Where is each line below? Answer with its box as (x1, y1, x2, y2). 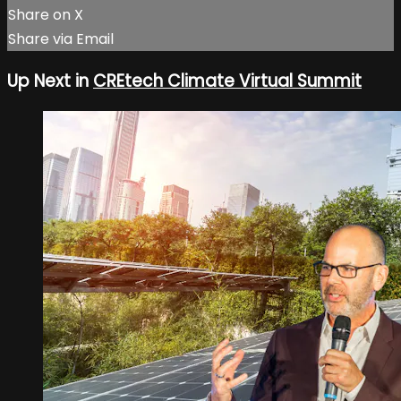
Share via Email (8, 29, 114, 50)
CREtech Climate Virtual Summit (93, 68, 362, 93)
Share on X (8, 4, 83, 26)
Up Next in (7, 68, 93, 93)
